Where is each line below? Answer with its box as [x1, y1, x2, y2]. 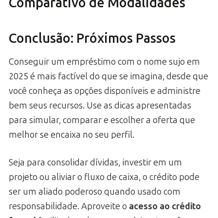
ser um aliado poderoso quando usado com [9, 186, 181, 198]
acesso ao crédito [129, 201, 201, 212]
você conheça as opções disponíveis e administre [9, 86, 200, 97]
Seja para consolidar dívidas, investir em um [9, 157, 182, 168]
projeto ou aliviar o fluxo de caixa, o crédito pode [9, 172, 200, 183]
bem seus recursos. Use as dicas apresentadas [9, 100, 191, 111]
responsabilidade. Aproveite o [9, 201, 129, 212]
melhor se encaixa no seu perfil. [9, 129, 134, 141]
